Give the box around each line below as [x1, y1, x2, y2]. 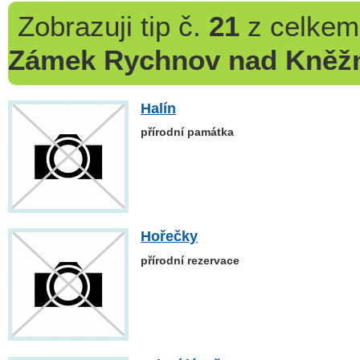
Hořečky [141, 228, 198, 245]
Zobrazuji [17, 10, 133, 43]
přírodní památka [141, 125, 234, 139]
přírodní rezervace [141, 253, 239, 267]
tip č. [132, 10, 209, 43]
